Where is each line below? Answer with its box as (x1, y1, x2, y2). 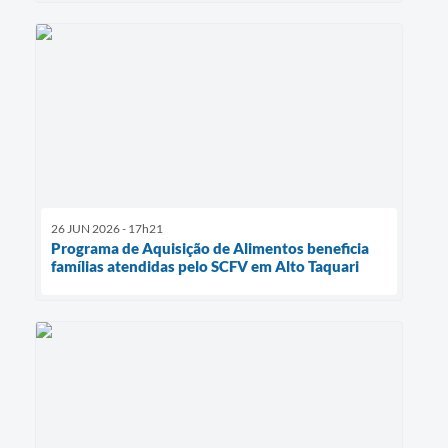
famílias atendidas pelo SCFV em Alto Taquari (51, 256, 359, 275)
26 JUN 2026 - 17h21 (51, 220, 163, 236)
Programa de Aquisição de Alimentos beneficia (51, 238, 369, 257)
